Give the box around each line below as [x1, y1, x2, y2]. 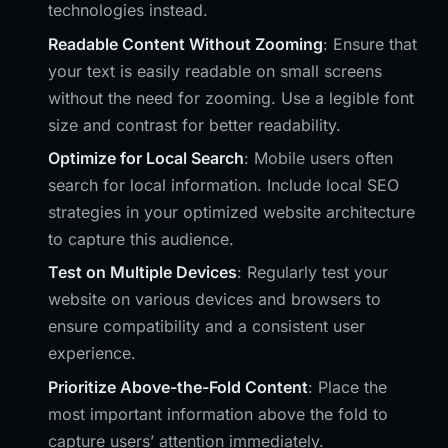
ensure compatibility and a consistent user [48, 316, 365, 337]
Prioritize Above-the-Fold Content [48, 376, 308, 397]
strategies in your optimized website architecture [48, 201, 415, 222]
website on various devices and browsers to [48, 289, 381, 310]
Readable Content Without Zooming [48, 33, 323, 54]
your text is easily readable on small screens [48, 60, 382, 81]
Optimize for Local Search [48, 147, 244, 168]
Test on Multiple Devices [48, 262, 237, 283]
